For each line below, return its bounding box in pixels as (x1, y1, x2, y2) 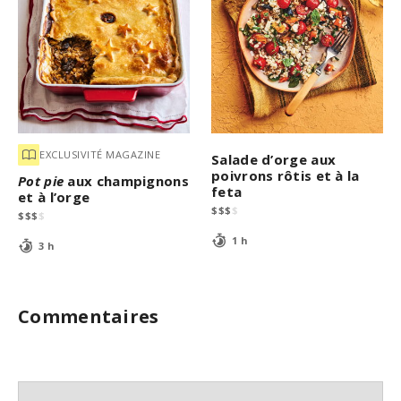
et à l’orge (18, 187, 90, 206)
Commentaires (18, 303, 159, 328)
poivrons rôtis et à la (211, 166, 360, 184)
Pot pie (18, 171, 64, 190)
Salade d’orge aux (211, 149, 337, 168)
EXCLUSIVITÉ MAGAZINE (39, 148, 160, 162)
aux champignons (64, 171, 189, 190)
